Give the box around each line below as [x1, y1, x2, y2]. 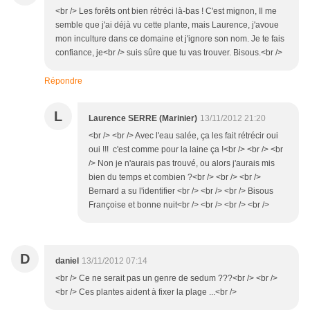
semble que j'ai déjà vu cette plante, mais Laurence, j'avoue [55, 20, 279, 30]
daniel [55, 256, 79, 266]
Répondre [44, 76, 82, 86]
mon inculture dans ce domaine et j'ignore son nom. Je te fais [55, 34, 284, 44]
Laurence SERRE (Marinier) [89, 113, 197, 124]
